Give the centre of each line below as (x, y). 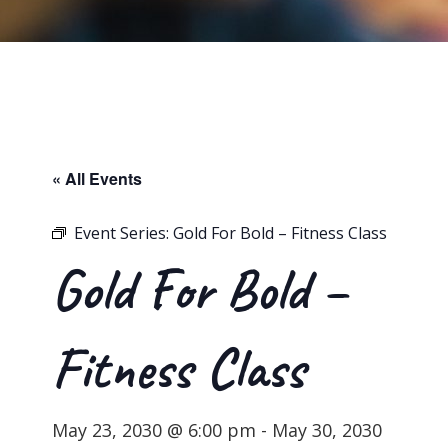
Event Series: (124, 233)
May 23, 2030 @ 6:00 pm (154, 430)
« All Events (97, 179)
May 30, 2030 (327, 430)
